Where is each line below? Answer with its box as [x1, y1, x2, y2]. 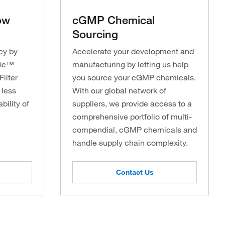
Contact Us [116, 167, 154, 177]
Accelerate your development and [72, 46, 194, 56]
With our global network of [72, 85, 166, 95]
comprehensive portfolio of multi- [72, 111, 192, 122]
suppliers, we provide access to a [72, 98, 192, 108]
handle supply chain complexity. [72, 137, 188, 148]
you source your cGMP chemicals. [72, 72, 196, 82]
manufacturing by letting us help [72, 59, 188, 69]
